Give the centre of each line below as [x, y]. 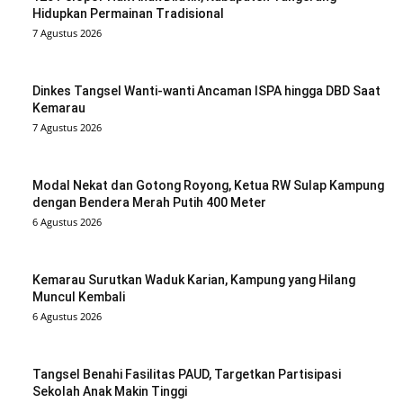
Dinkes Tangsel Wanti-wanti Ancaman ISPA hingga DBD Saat [206, 91]
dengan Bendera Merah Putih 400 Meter [149, 203]
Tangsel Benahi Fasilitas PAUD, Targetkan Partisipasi [187, 375]
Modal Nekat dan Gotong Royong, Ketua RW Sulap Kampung [208, 186]
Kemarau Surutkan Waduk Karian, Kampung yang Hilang [194, 280]
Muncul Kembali [79, 297]
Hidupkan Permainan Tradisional [128, 14]
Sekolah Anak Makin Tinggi [110, 392]
